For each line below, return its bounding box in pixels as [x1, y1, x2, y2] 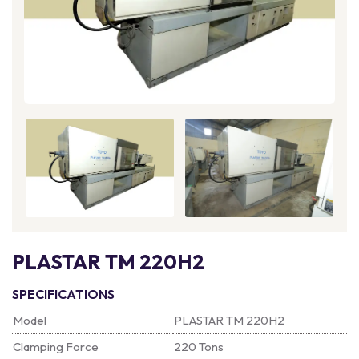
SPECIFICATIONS [12, 285, 115, 302]
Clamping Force [13, 338, 99, 354]
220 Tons [174, 338, 224, 354]
